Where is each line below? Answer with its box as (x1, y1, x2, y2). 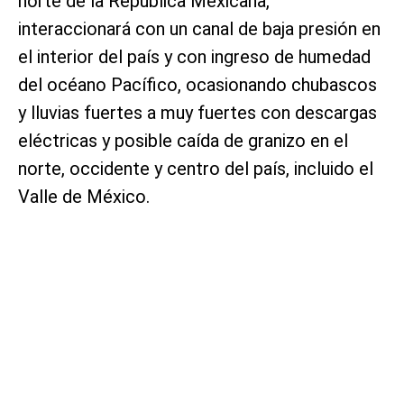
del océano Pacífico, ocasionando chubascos (18, 73, 377, 96)
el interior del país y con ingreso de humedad (18, 45, 371, 68)
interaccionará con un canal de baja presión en (18, 17, 381, 40)
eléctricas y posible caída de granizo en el (18, 129, 348, 151)
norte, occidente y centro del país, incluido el (18, 157, 373, 179)
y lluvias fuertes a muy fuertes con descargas (18, 101, 377, 124)
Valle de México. (18, 185, 150, 207)
